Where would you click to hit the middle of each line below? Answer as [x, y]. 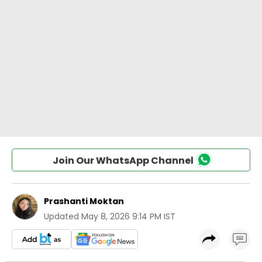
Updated [61, 216]
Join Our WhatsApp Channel [123, 161]
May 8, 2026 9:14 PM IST [128, 216]
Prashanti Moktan [84, 201]
